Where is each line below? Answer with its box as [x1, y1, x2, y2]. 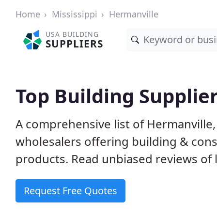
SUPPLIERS [46, 37, 104, 50]
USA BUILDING [46, 30, 99, 39]
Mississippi [52, 8, 97, 20]
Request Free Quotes [24, 184, 117, 197]
